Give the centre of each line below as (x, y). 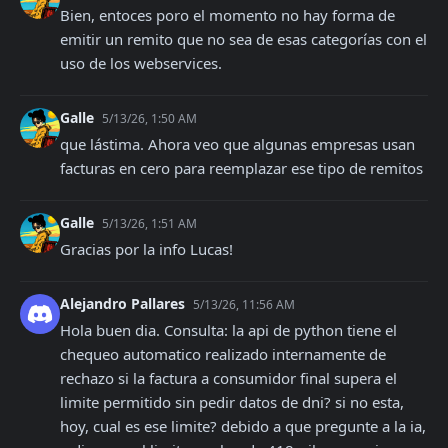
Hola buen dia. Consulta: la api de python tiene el (228, 330)
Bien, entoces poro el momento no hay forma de (227, 15)
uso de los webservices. (141, 63)
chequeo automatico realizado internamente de (223, 354)
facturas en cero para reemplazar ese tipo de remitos (241, 168)
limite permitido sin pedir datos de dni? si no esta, (232, 402)
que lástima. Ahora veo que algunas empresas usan (237, 144)
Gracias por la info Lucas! (146, 249)
